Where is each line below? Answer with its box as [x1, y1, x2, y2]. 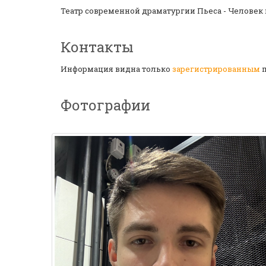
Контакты [61, 37, 134, 56]
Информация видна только [61, 64, 172, 74]
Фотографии [61, 96, 150, 115]
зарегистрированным [172, 64, 260, 74]
